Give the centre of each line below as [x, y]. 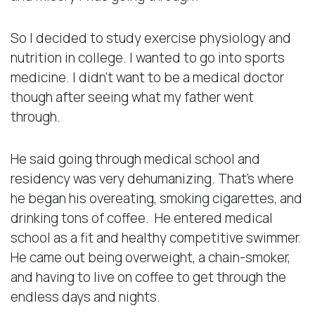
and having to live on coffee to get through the [148, 277]
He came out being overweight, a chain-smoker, [150, 257]
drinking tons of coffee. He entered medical [142, 218]
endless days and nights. [85, 296]
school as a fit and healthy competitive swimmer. [157, 237]
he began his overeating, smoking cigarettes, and [156, 198]
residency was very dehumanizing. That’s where [152, 178]
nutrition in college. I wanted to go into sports [148, 57]
